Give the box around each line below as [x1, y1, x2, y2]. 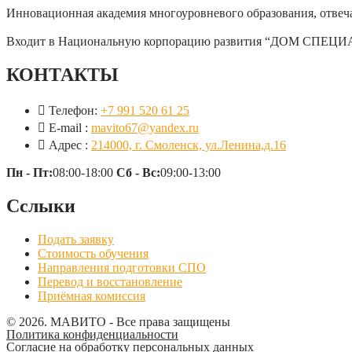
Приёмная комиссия [38, 288, 145, 302]
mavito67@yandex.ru [91, 121, 199, 134]
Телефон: [49, 104, 97, 117]
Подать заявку [38, 232, 114, 246]
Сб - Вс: [116, 166, 160, 179]
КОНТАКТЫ [6, 64, 119, 86]
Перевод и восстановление [38, 274, 182, 288]
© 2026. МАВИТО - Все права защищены [6, 314, 230, 328]
